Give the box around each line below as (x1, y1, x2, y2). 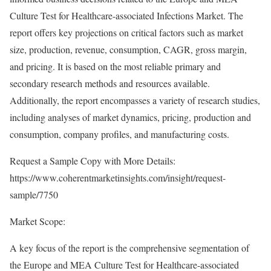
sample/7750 (10, 188, 58, 201)
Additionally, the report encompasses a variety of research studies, (10, 93, 260, 106)
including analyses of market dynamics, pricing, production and (10, 110, 251, 123)
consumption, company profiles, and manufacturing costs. (10, 127, 229, 140)
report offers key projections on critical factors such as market (10, 25, 243, 39)
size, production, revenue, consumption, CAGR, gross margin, (10, 42, 247, 56)
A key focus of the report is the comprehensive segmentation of (10, 241, 249, 254)
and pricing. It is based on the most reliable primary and (10, 59, 221, 73)
